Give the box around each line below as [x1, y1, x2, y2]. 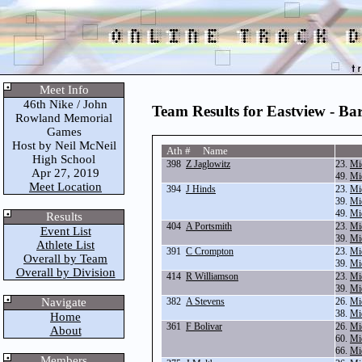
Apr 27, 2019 [28, 166, 99, 179]
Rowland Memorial [15, 112, 112, 124]
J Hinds [186, 183, 216, 196]
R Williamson [186, 271, 238, 283]
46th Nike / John [20, 98, 107, 111]
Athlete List [36, 238, 95, 251]
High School [32, 153, 95, 166]
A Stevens [186, 296, 225, 308]
